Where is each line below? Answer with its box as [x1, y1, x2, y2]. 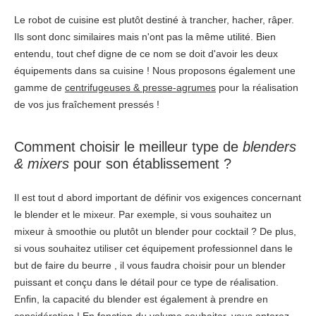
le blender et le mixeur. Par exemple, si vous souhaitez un [14, 209, 272, 221]
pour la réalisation [216, 82, 298, 94]
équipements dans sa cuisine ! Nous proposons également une [14, 65, 296, 77]
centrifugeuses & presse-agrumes [65, 82, 216, 94]
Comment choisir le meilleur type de [14, 139, 243, 155]
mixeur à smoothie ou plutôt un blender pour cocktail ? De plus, [14, 226, 296, 238]
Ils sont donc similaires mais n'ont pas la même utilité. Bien [14, 31, 276, 43]
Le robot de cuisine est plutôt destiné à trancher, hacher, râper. [14, 14, 294, 26]
